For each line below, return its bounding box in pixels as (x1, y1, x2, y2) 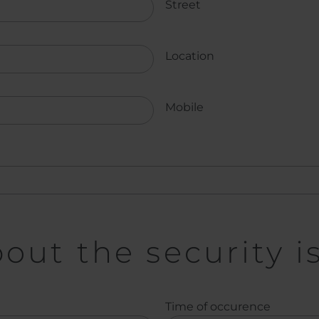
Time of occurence (165, 300, 271, 314)
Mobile (165, 100, 204, 114)
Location (165, 49, 214, 63)
